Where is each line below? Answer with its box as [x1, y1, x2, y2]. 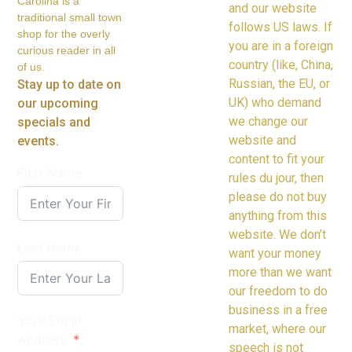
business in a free [229, 302, 328, 317]
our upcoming [17, 96, 99, 112]
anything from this [229, 207, 328, 223]
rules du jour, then [229, 170, 324, 185]
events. [17, 134, 60, 149]
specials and [17, 115, 91, 130]
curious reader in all [17, 44, 116, 57]
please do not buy [229, 189, 328, 204]
